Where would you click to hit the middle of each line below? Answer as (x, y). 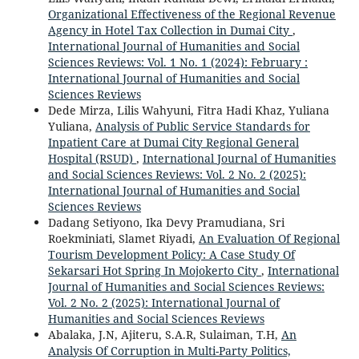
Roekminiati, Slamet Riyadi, (123, 238)
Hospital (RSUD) (92, 158)
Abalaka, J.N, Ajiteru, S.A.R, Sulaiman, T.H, (164, 334)
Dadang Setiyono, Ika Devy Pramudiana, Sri (166, 222)
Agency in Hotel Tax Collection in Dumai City (170, 30)
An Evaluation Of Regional (269, 238)
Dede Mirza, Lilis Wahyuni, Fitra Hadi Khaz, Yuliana (188, 110)
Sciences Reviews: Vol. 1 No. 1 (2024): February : (177, 62)
